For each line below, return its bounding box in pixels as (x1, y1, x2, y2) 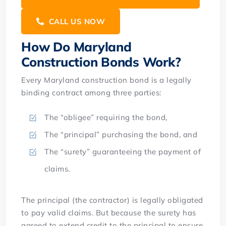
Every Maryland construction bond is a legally (21, 75, 192, 85)
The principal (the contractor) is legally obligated (21, 195, 203, 205)
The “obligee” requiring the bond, (44, 112, 167, 122)
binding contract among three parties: (21, 87, 161, 97)
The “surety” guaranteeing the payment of (44, 146, 201, 156)
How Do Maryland (21, 38, 132, 54)
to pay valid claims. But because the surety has (21, 207, 196, 217)
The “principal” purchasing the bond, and (44, 129, 198, 139)
